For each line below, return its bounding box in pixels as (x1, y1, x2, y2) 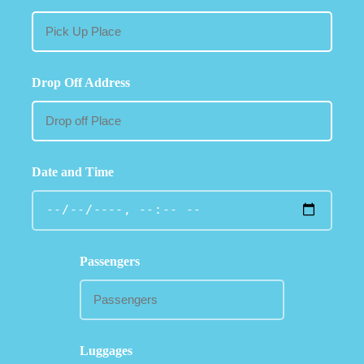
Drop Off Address (32, 76, 130, 89)
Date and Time (32, 165, 114, 179)
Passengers (80, 254, 141, 268)
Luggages (80, 344, 133, 357)
